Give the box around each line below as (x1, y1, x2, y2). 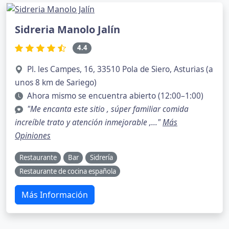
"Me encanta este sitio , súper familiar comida (27, 104, 189, 115)
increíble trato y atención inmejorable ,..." (15, 117, 163, 128)
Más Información (21, 189, 88, 201)
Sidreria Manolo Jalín (15, 22, 120, 37)
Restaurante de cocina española (19, 166, 116, 176)
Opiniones (15, 130, 51, 142)
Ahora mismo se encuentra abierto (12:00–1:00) (27, 90, 203, 102)
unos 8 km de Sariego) (15, 77, 97, 88)
